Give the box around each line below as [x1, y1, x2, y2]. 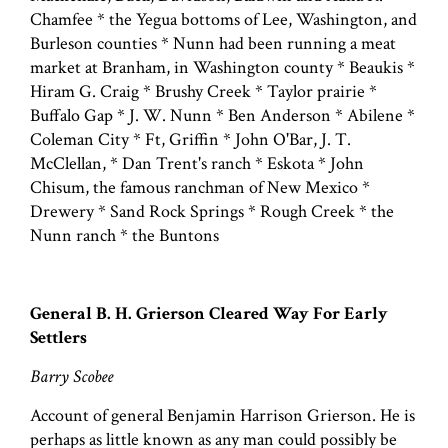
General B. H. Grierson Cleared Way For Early [30, 301, 388, 325]
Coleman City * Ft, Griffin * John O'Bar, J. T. [30, 127, 351, 151]
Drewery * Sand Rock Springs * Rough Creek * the [30, 199, 394, 223]
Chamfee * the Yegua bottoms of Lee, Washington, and [30, 7, 417, 31]
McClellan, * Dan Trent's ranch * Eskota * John [30, 151, 364, 175]
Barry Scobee [30, 364, 113, 388]
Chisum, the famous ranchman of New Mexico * [30, 175, 370, 199]
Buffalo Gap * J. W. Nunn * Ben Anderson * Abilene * [30, 103, 415, 127]
